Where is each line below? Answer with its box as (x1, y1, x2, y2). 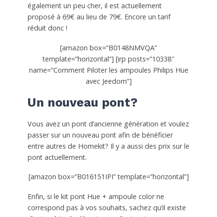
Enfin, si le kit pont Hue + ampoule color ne (27, 192, 164, 201)
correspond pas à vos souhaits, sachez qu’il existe (27, 203, 186, 213)
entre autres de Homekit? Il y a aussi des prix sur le (27, 141, 189, 151)
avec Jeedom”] (85, 76, 132, 86)
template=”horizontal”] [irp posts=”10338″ (43, 54, 174, 63)
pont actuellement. (27, 152, 87, 162)
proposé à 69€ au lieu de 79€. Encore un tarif (27, 12, 170, 21)
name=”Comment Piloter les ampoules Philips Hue (29, 65, 188, 75)
